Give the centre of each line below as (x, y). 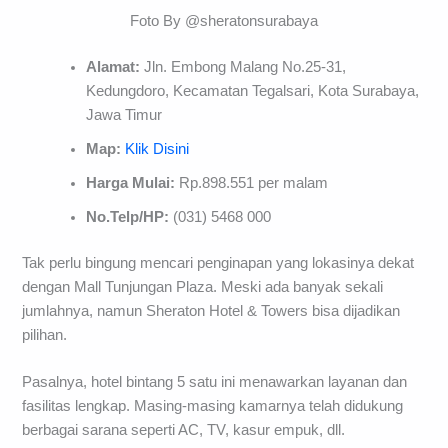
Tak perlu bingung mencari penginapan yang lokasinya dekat (218, 262)
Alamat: (113, 66)
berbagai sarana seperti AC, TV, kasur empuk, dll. (184, 429)
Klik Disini (157, 148)
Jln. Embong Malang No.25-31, (243, 66)
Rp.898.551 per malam (252, 182)
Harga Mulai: (131, 182)
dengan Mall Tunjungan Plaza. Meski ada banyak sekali (203, 286)
